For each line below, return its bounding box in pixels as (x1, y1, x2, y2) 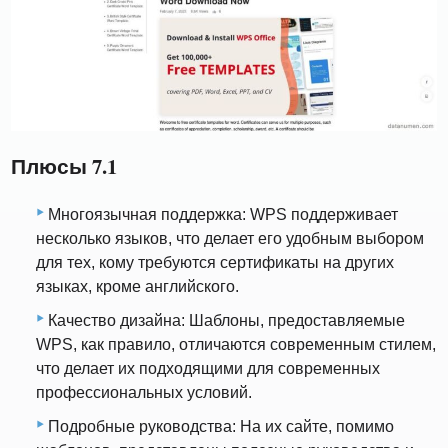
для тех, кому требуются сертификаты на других (36, 253, 394, 271)
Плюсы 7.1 (11, 151, 118, 182)
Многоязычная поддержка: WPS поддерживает (48, 205, 398, 223)
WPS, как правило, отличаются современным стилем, (36, 335, 436, 353)
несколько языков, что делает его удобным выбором (36, 229, 424, 247)
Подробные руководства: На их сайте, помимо (48, 417, 394, 435)
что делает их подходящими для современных (36, 359, 380, 377)
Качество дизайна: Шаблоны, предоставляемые (48, 311, 405, 329)
